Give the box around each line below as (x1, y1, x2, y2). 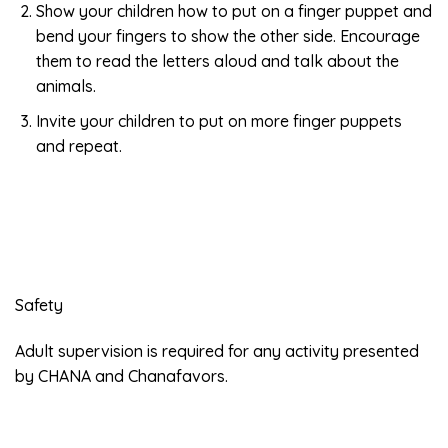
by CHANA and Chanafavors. (15, 366, 228, 387)
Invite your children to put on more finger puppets (35, 110, 402, 131)
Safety (15, 295, 63, 316)
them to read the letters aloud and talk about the (35, 51, 399, 72)
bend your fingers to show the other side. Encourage (35, 26, 420, 47)
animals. (35, 76, 96, 97)
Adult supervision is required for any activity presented (15, 341, 419, 362)
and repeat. (35, 135, 122, 156)
